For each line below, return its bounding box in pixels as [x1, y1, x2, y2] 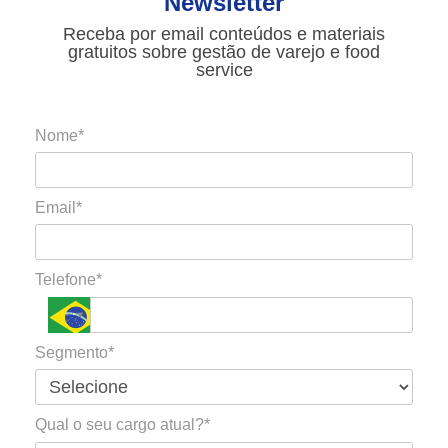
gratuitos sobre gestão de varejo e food [68, 41, 380, 62]
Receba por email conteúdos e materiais [63, 23, 385, 44]
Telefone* [35, 271, 102, 289]
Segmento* [35, 343, 114, 361]
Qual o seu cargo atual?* [35, 416, 210, 434]
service [195, 59, 253, 80]
